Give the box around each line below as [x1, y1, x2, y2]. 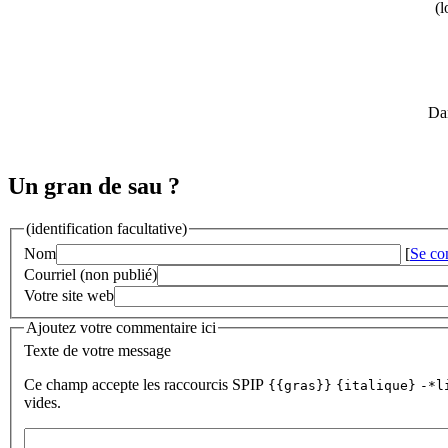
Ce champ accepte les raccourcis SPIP [24, 376, 268, 394]
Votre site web [24, 286, 114, 304]
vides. [24, 394, 61, 412]
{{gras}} [268, 378, 332, 394]
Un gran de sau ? [8, 173, 180, 200]
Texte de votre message [24, 342, 171, 360]
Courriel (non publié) [24, 265, 157, 283]
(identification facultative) [26, 220, 187, 238]
